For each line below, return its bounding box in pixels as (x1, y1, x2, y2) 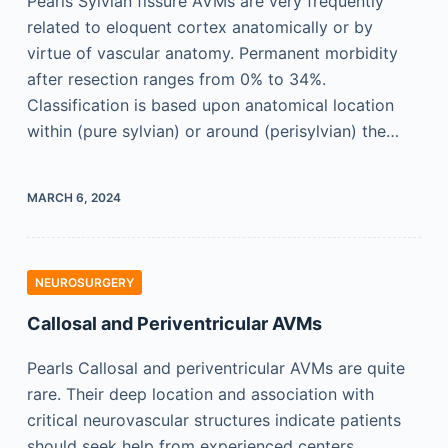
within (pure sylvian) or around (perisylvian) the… (26, 121, 399, 141)
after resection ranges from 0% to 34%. (26, 69, 326, 89)
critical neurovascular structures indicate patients (26, 410, 401, 430)
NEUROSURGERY (34, 275, 134, 290)
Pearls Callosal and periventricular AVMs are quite (26, 358, 405, 378)
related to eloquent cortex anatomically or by (26, 17, 373, 37)
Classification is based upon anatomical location (26, 95, 394, 115)
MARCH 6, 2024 (26, 190, 121, 205)
